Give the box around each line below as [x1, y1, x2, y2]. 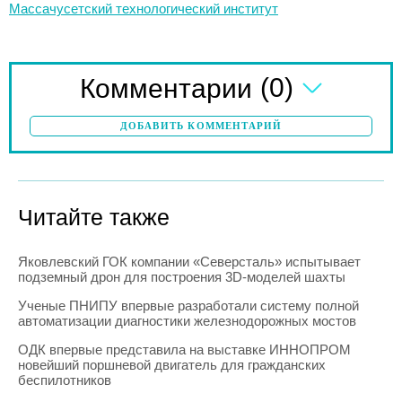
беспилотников [18, 371, 111, 388]
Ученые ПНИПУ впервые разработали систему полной [18, 297, 359, 313]
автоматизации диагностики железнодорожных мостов [18, 312, 356, 328]
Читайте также [18, 204, 170, 230]
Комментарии [80, 73, 252, 103]
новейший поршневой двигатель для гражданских [18, 356, 326, 372]
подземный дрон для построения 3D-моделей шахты [18, 268, 345, 284]
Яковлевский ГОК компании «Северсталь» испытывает [18, 253, 361, 269]
